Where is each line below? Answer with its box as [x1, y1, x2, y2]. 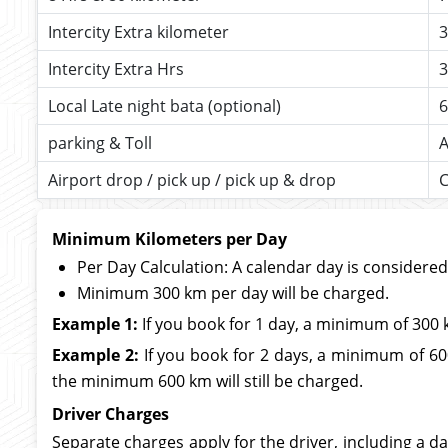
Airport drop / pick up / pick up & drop [48, 169, 336, 191]
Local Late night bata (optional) [48, 95, 281, 117]
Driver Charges [52, 403, 169, 425]
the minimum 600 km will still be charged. [52, 370, 363, 392]
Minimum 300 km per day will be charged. [77, 282, 389, 304]
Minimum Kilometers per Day [52, 228, 287, 250]
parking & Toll [48, 132, 152, 154]
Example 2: [52, 344, 139, 366]
